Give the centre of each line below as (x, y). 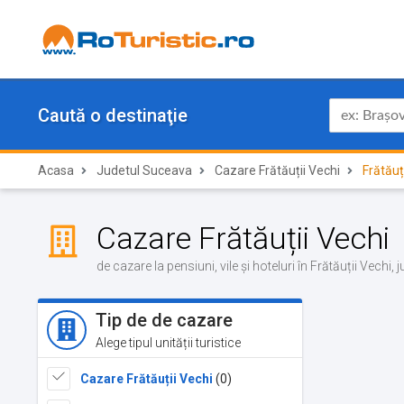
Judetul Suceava (144, 170)
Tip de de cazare (164, 320)
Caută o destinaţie (113, 115)
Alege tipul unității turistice (168, 343)
